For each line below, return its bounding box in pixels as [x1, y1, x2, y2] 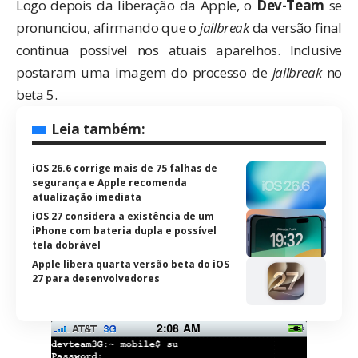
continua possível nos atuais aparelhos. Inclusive [16, 41, 342, 60]
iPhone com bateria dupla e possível [32, 224, 217, 238]
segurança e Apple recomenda [32, 176, 187, 190]
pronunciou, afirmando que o [16, 18, 201, 38]
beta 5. [16, 86, 58, 105]
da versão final [249, 18, 342, 38]
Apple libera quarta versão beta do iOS [32, 257, 229, 272]
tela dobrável [32, 238, 101, 253]
